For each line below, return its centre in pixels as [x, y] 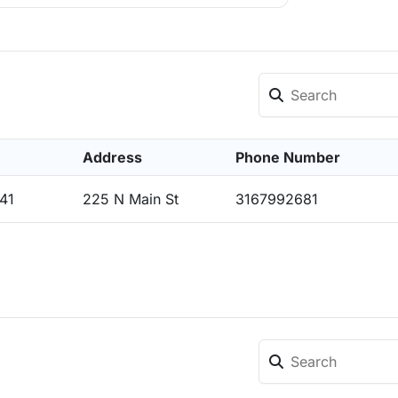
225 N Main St [131, 199]
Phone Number [288, 157]
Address [112, 157]
